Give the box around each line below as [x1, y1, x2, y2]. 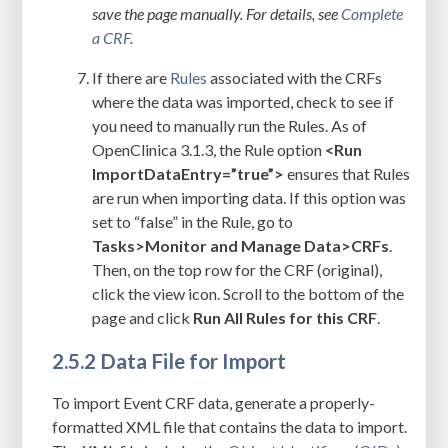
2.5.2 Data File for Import [52, 347, 287, 373]
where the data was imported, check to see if [92, 91, 395, 111]
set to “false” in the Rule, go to [92, 211, 294, 231]
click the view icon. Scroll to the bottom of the [92, 283, 405, 303]
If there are [92, 67, 171, 87]
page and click [92, 307, 194, 327]
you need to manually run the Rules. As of [92, 115, 368, 135]
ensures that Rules [284, 163, 411, 183]
